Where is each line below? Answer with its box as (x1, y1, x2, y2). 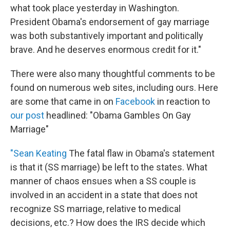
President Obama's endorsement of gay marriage (10, 16, 209, 28)
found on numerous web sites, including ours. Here (10, 82, 218, 93)
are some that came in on (10, 96, 116, 107)
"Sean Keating (10, 148, 67, 159)
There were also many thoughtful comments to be (10, 68, 215, 80)
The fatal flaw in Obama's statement (67, 148, 215, 159)
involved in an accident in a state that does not (10, 189, 198, 201)
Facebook (116, 96, 155, 107)
